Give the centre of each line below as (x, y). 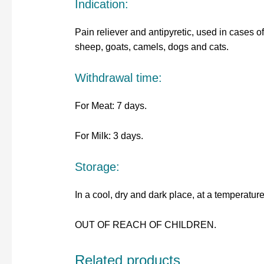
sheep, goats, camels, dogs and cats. (151, 47)
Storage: (97, 167)
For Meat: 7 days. (110, 106)
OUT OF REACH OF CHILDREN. (145, 225)
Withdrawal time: (118, 78)
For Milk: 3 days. (109, 136)
